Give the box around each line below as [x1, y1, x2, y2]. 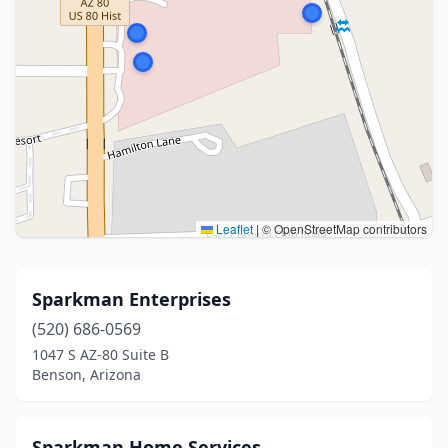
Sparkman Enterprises [32, 287, 231, 311]
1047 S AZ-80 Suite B [32, 345, 169, 364]
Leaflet [213, 220, 253, 237]
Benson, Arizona [32, 365, 141, 384]
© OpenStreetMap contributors [259, 220, 427, 237]
